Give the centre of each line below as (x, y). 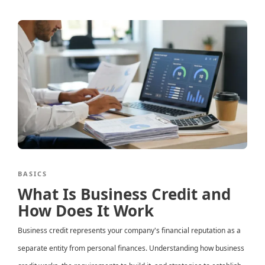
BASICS (33, 174)
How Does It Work (86, 211)
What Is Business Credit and (124, 194)
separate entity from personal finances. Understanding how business (131, 248)
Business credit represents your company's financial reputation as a (129, 231)
